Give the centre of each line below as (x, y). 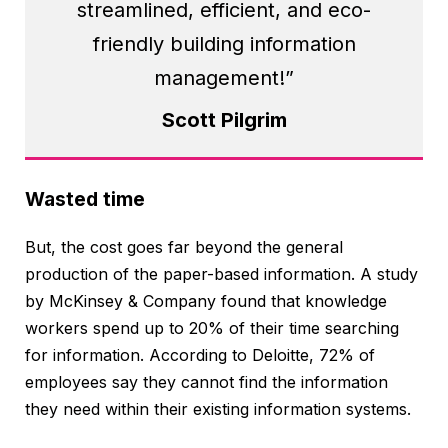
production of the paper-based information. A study (221, 273)
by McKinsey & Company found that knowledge (206, 300)
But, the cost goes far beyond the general (184, 246)
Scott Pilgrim (224, 119)
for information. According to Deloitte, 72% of (200, 354)
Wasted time (85, 198)
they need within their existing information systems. (218, 408)
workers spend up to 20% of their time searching (212, 327)
